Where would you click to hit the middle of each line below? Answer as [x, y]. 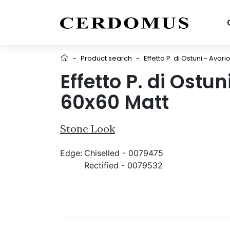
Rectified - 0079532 [123, 165]
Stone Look [88, 129]
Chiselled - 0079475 [124, 153]
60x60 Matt [114, 102]
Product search [106, 58]
